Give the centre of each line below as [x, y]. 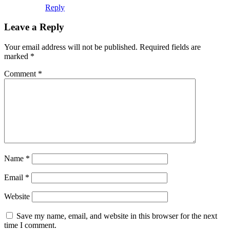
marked [17, 56]
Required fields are [170, 47]
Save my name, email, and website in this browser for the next [117, 216]
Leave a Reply [34, 27]
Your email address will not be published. [71, 47]
